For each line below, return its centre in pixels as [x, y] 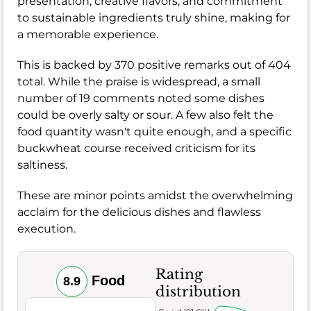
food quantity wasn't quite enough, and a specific [154, 131]
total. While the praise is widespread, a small [139, 81]
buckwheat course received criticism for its [136, 148]
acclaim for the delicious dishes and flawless [139, 212]
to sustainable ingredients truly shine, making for [154, 17]
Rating [179, 274]
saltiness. [42, 165]
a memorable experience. [88, 34]
